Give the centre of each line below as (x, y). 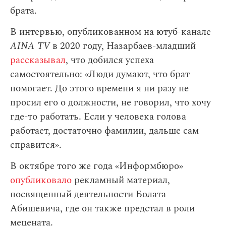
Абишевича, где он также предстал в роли (102, 209)
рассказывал (38, 60)
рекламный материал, (121, 180)
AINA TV (30, 46)
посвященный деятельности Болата (88, 194)
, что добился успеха (110, 60)
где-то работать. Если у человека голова (98, 117)
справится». (36, 145)
